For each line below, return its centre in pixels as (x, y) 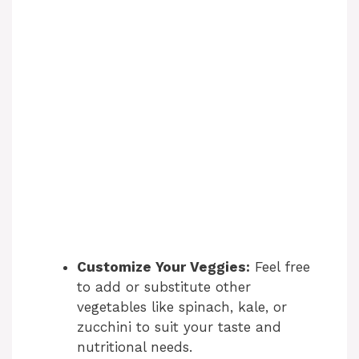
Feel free (280, 267)
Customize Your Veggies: (163, 267)
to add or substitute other (164, 287)
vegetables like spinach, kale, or (182, 307)
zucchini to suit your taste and (179, 327)
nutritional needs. (135, 347)
